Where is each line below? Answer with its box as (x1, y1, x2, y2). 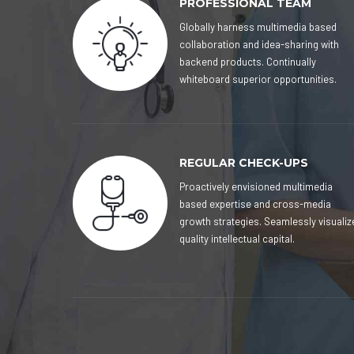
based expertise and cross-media (179, 198, 331, 210)
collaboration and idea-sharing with (179, 38, 339, 51)
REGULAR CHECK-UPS (179, 156, 308, 170)
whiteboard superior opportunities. (179, 73, 337, 85)
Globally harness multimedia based (179, 21, 337, 33)
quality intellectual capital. (179, 232, 295, 245)
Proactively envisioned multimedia (179, 180, 333, 193)
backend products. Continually (179, 55, 316, 68)
